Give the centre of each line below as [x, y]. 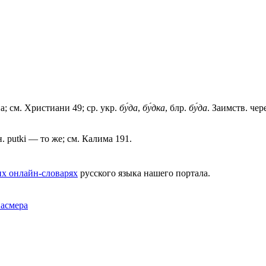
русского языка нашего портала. [144, 173]
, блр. [177, 107]
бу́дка [154, 107]
